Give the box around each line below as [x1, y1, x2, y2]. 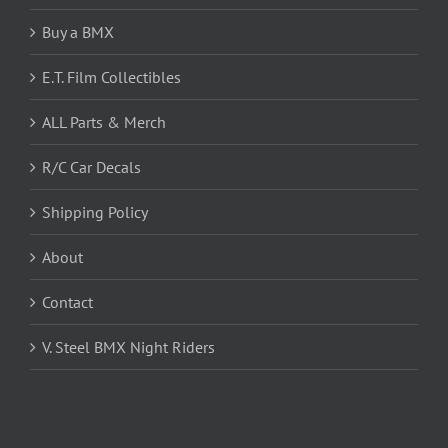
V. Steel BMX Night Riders [42, 337, 215, 358]
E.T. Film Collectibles [42, 67, 181, 88]
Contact [42, 292, 93, 313]
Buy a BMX [42, 22, 114, 43]
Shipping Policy [42, 202, 148, 223]
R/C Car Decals [42, 157, 141, 178]
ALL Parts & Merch [42, 112, 166, 133]
